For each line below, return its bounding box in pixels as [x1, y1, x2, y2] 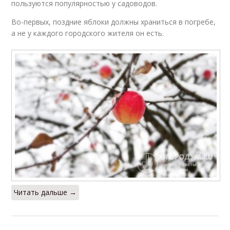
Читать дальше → [14, 187, 77, 198]
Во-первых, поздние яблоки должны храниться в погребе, [11, 17, 216, 27]
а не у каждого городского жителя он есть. [11, 28, 164, 39]
